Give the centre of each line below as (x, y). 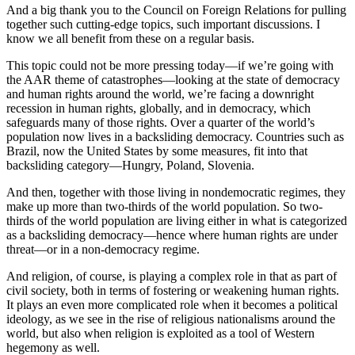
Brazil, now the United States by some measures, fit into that (157, 151)
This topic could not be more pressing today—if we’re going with (170, 66)
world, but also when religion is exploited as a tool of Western (160, 334)
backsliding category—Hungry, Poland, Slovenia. (130, 166)
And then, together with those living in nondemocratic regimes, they (176, 193)
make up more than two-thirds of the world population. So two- (164, 207)
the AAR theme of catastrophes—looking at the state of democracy (173, 80)
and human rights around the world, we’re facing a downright (160, 94)
